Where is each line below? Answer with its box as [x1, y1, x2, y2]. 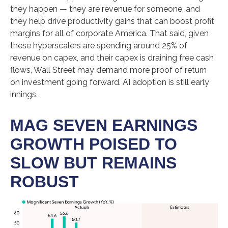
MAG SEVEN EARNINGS [10, 116, 197, 134]
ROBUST [10, 172, 79, 191]
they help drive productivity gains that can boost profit [10, 16, 214, 26]
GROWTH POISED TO [10, 134, 177, 153]
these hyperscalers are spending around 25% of [10, 40, 187, 50]
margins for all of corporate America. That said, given [10, 28, 209, 38]
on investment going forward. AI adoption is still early [10, 77, 209, 87]
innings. [10, 89, 38, 99]
